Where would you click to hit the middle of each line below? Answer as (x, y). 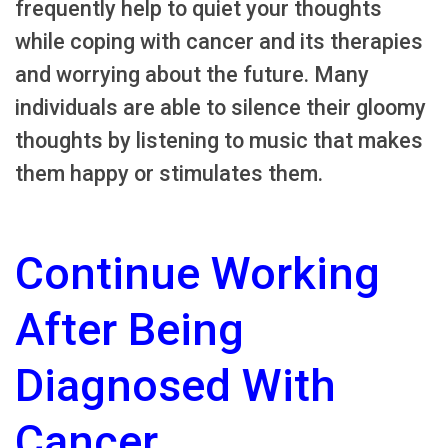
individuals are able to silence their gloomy (220, 107)
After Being (129, 329)
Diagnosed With (175, 385)
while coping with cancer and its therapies (219, 41)
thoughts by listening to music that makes (219, 140)
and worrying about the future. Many (192, 74)
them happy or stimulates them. (169, 173)
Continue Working (197, 273)
